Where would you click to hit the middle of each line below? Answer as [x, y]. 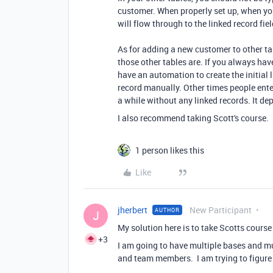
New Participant [221, 210]
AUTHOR [167, 210]
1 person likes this [170, 150]
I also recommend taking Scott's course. [193, 118]
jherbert [133, 210]
